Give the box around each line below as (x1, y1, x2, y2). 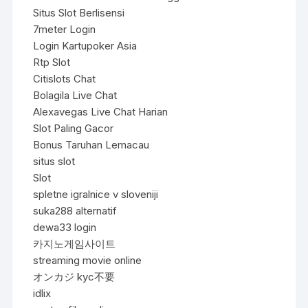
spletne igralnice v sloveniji (33, 187, 159, 201)
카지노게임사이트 (33, 236, 116, 250)
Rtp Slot (33, 55, 71, 69)
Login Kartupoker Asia (33, 38, 137, 52)
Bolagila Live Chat (33, 88, 118, 102)
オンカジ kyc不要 (33, 269, 115, 283)
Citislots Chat (33, 71, 96, 85)
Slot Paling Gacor (33, 121, 114, 135)
